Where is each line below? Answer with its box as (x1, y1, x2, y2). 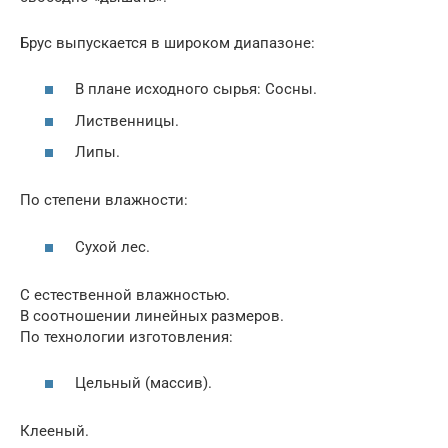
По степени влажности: (20, 191, 188, 210)
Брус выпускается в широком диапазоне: (20, 33, 315, 52)
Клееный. (20, 422, 89, 441)
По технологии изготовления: (20, 327, 233, 346)
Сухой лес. (75, 237, 150, 256)
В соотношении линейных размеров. (20, 306, 284, 325)
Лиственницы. (75, 111, 179, 130)
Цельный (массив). (75, 374, 212, 393)
